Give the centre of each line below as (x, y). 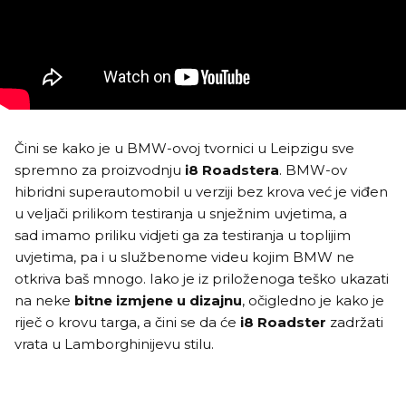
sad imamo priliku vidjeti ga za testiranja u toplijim (183, 235)
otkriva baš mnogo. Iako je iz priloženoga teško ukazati (202, 279)
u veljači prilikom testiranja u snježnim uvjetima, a (181, 213)
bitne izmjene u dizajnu (156, 300)
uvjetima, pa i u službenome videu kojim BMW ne (184, 257)
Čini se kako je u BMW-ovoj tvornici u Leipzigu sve (184, 148)
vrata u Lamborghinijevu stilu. (114, 344)
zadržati (355, 322)
